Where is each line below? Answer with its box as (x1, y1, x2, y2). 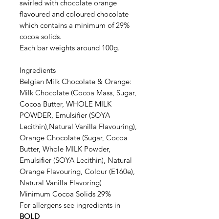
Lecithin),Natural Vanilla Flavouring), (20, 121, 137, 131)
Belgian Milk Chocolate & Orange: (20, 76, 131, 86)
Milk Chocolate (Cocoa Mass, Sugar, (20, 88, 136, 97)
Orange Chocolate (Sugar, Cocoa (20, 132, 128, 142)
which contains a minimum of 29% (20, 20, 130, 30)
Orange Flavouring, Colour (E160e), (20, 166, 135, 176)
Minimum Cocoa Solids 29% (20, 189, 111, 198)
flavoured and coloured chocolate (20, 9, 129, 19)
